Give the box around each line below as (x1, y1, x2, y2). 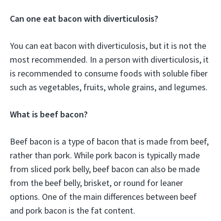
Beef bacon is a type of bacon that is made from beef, (10, 136, 209, 147)
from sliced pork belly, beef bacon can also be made (10, 163, 200, 175)
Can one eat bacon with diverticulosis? (10, 13, 158, 25)
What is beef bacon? (10, 109, 88, 120)
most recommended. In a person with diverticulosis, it (10, 54, 209, 66)
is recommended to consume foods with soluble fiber (10, 68, 208, 79)
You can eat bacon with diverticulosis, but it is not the (10, 40, 206, 52)
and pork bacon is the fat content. (10, 205, 135, 217)
